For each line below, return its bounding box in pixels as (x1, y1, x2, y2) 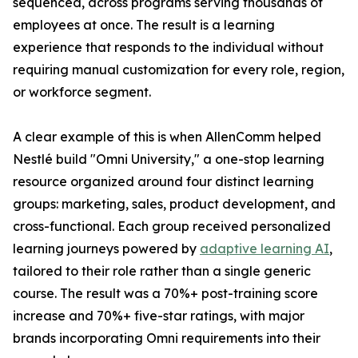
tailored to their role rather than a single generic (13, 263, 311, 280)
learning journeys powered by (13, 241, 200, 257)
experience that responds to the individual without (13, 39, 324, 56)
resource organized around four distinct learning (13, 173, 314, 190)
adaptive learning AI (200, 241, 329, 257)
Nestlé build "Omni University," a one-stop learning (13, 151, 324, 168)
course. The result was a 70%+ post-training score (13, 285, 318, 302)
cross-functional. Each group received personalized (13, 218, 331, 235)
